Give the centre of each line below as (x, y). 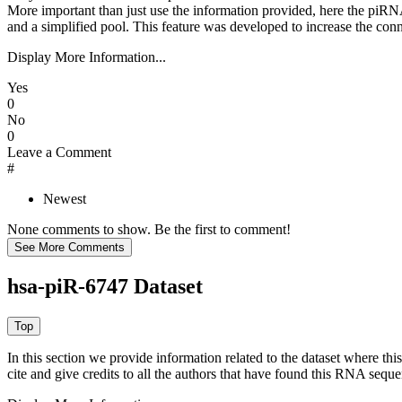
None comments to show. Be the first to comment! (149, 230)
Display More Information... (87, 57)
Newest (65, 199)
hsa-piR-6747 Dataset (105, 287)
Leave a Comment (59, 153)
